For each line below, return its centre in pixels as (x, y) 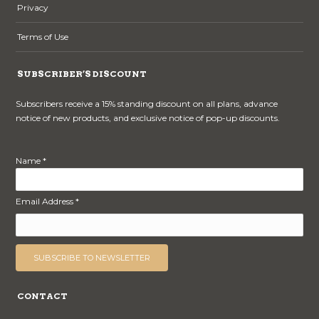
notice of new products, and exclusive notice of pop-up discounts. (148, 117)
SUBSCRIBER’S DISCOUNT (82, 73)
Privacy (33, 7)
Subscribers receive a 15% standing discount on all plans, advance (147, 103)
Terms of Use (43, 36)
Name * (31, 160)
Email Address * (48, 201)
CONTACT (43, 296)
